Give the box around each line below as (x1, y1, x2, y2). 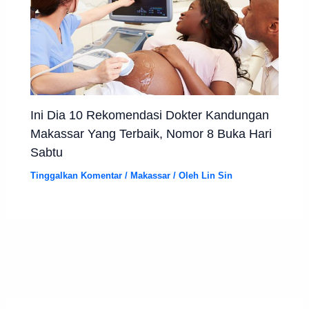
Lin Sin (201, 170, 233, 181)
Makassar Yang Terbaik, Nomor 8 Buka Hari (30, 126, 272, 141)
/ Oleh (170, 170, 202, 181)
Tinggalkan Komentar (30, 170, 123, 181)
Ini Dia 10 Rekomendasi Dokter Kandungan (30, 107, 270, 122)
